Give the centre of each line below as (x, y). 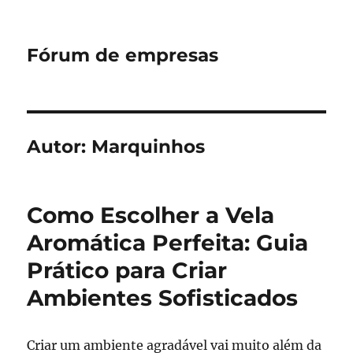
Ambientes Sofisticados (163, 298)
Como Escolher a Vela (151, 215)
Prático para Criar (127, 270)
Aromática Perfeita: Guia (168, 243)
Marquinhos (149, 147)
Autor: (59, 147)
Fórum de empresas (123, 55)
